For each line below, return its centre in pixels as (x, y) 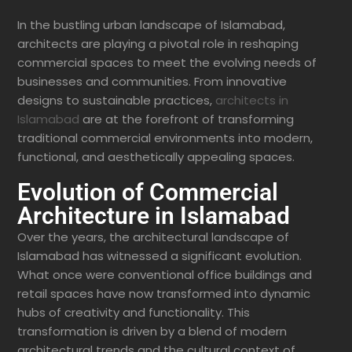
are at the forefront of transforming (187, 119)
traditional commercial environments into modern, (165, 138)
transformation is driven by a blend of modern (152, 332)
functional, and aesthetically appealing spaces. (156, 157)
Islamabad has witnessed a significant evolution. (159, 256)
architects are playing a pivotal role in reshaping (158, 44)
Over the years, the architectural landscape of (153, 237)
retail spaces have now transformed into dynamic (164, 294)
